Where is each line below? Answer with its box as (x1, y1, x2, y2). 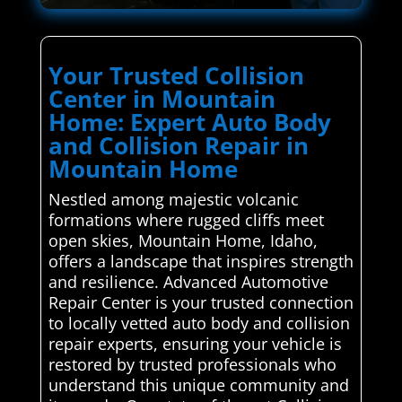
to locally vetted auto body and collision (48, 311, 350, 334)
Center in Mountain (48, 82, 275, 115)
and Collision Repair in (48, 128, 309, 162)
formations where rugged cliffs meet (48, 208, 324, 231)
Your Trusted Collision (48, 58, 304, 92)
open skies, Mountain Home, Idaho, (48, 229, 318, 251)
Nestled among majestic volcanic (48, 188, 299, 210)
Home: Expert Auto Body (48, 105, 331, 138)
